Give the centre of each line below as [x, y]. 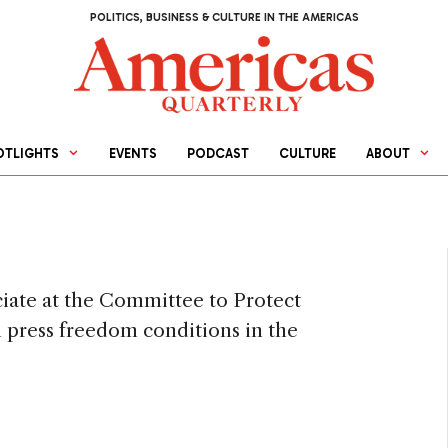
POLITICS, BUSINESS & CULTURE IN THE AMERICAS [224, 17]
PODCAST [218, 154]
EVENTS [133, 154]
